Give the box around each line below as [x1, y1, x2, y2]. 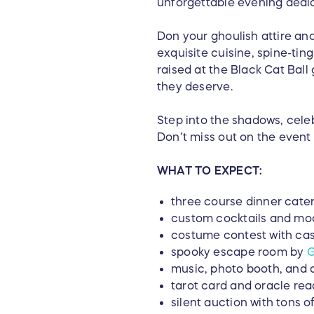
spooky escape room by [171, 246, 307, 258]
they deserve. [157, 81, 233, 93]
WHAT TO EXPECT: [157, 165, 263, 177]
